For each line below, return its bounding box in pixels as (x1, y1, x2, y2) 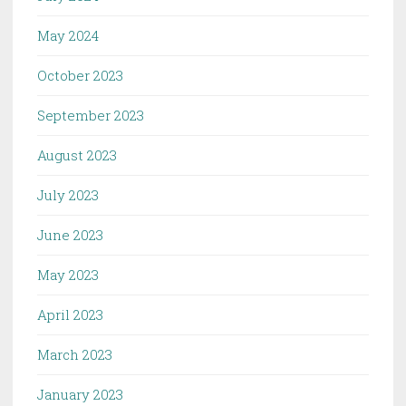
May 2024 (37, 26, 99, 45)
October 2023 (37, 66, 123, 85)
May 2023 (37, 266, 99, 285)
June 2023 (37, 226, 103, 245)
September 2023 (37, 106, 144, 125)
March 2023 (37, 345, 112, 364)
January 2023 (37, 385, 123, 404)
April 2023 (37, 305, 103, 324)
